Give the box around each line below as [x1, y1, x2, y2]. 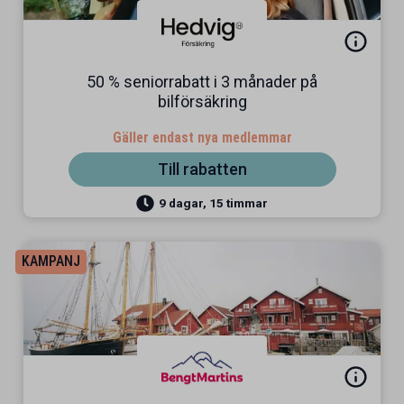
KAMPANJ [21, 252, 80, 270]
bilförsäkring [157, 92, 247, 111]
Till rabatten [157, 160, 247, 179]
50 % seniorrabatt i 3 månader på [87, 72, 317, 91]
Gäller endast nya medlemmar [112, 129, 292, 146]
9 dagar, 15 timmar [158, 195, 268, 210]
